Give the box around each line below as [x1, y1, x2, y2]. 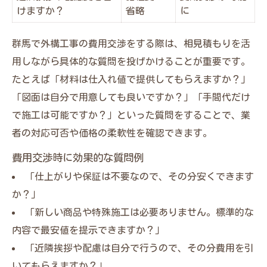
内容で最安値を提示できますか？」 [12, 225, 164, 235]
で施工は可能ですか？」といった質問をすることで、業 [12, 110, 250, 120]
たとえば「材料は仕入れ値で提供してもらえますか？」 [12, 74, 250, 84]
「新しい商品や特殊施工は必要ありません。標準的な [24, 207, 254, 217]
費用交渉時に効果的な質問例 [12, 152, 144, 163]
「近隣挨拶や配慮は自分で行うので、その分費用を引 [24, 243, 254, 253]
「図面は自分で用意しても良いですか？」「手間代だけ [12, 92, 250, 102]
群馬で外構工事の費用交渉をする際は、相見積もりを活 [12, 38, 250, 48]
